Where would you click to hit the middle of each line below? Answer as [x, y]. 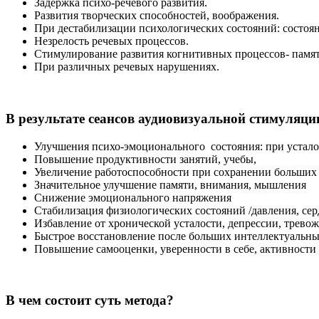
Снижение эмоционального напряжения [133, 197]
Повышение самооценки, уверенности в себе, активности [175, 249]
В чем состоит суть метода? [90, 300]
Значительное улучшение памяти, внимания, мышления [170, 184]
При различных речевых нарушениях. [127, 67]
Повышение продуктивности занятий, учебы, [145, 159]
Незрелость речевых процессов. [111, 41]
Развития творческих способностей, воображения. [157, 16]
